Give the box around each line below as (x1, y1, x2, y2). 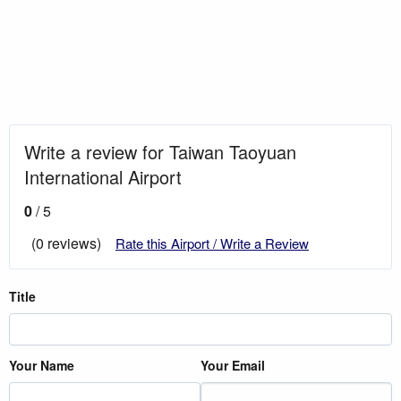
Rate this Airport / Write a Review (115, 233, 309, 252)
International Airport (24, 163, 182, 190)
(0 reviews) (31, 232, 101, 253)
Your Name (9, 355, 74, 374)
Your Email (200, 355, 265, 374)
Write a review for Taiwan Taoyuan (24, 138, 296, 165)
